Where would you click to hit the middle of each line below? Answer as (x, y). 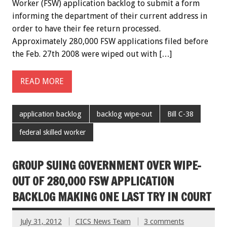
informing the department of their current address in (110, 16)
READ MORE (42, 82)
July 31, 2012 (41, 221)
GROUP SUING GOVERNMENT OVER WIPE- (107, 165)
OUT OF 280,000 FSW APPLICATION (93, 181)
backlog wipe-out (125, 114)
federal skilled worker (53, 133)
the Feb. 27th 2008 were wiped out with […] (92, 54)
